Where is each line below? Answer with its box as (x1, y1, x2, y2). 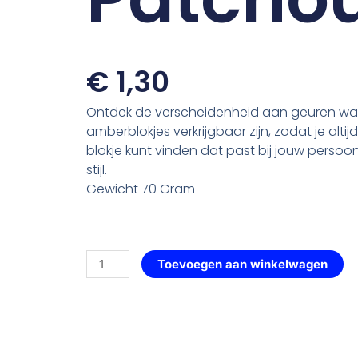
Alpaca (85, 251, 124, 267)
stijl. (86, 161, 107, 180)
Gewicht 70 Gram (86, 180, 195, 199)
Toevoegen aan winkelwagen (157, 257, 328, 272)
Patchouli (85, 328, 139, 344)
